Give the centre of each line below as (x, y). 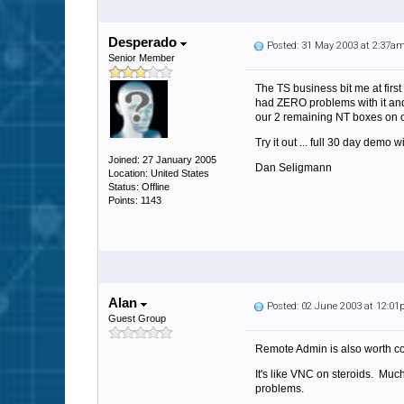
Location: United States (159, 173)
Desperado (144, 42)
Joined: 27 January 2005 (162, 160)
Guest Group (137, 318)
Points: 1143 (135, 200)
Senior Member (142, 58)
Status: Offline (139, 187)
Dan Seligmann (294, 168)
